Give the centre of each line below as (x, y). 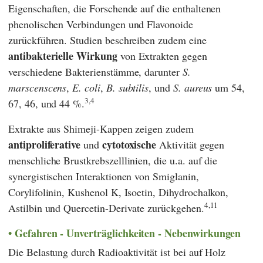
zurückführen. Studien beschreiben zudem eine (107, 40)
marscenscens (38, 87)
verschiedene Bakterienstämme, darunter (95, 71)
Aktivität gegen (190, 144)
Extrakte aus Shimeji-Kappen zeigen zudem (101, 128)
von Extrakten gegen (163, 55)
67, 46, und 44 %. (47, 103)
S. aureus (193, 87)
